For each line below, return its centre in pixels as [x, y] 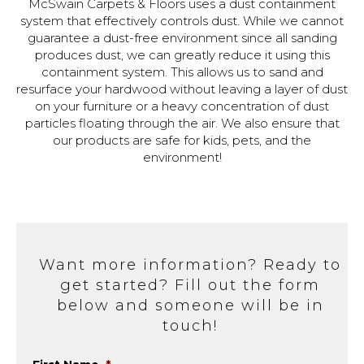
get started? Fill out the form [190, 285]
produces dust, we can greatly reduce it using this [182, 54]
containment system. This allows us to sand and [182, 71]
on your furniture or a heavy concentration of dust [182, 106]
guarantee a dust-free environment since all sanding [182, 37]
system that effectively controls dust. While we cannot [182, 20]
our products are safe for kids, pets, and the [182, 140]
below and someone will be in [190, 305]
